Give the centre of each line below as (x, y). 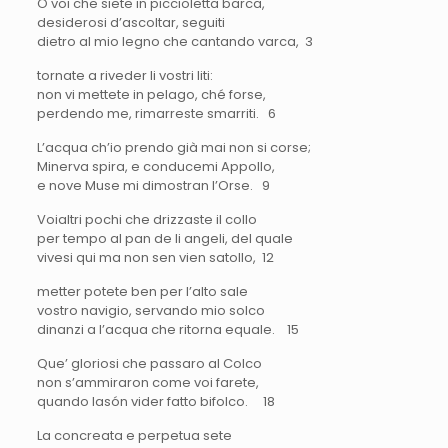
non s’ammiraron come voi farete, (147, 382)
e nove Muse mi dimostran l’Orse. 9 (153, 185)
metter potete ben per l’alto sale (142, 291)
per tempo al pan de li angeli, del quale (164, 238)
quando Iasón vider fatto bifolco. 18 (155, 401)
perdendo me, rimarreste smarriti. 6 (156, 113)
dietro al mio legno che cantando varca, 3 (174, 41)
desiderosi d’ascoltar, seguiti (130, 22)
